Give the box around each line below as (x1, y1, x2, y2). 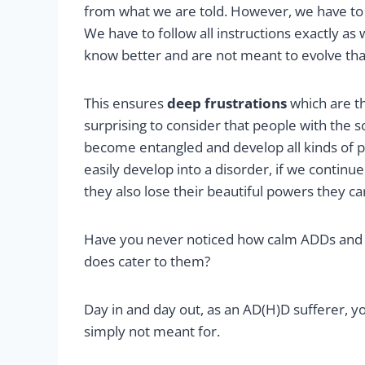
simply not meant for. (83, 322, 220, 341)
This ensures (83, 94, 167, 112)
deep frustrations (166, 94, 287, 112)
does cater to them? (83, 252, 210, 270)
